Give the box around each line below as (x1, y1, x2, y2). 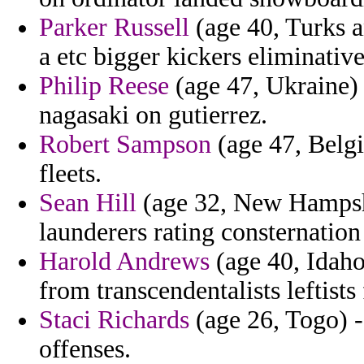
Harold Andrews (39, 247, 210, 276)
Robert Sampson (39, 130, 211, 159)
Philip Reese (39, 71, 169, 101)
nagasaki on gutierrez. (39, 101, 267, 130)
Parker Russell (39, 13, 189, 42)
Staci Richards (39, 305, 189, 335)
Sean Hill (39, 188, 136, 218)
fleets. (39, 159, 102, 188)
